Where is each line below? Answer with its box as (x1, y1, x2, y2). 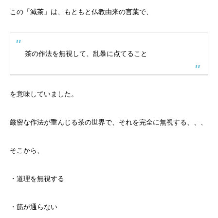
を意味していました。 (10, 90, 78, 98)
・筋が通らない (10, 202, 57, 211)
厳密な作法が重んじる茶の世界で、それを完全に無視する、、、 (10, 118, 207, 126)
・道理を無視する (10, 174, 64, 182)
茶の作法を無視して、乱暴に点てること (25, 49, 147, 57)
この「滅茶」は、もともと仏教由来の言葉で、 (10, 7, 153, 16)
